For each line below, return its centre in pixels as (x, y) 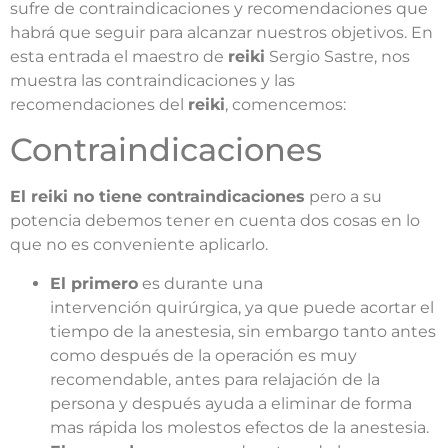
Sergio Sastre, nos (337, 56)
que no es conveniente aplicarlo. (139, 245)
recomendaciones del (99, 104)
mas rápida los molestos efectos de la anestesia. (239, 427)
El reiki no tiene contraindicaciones (157, 197)
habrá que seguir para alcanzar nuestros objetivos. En (221, 32)
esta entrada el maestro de (119, 56)
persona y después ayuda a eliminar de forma (231, 403)
